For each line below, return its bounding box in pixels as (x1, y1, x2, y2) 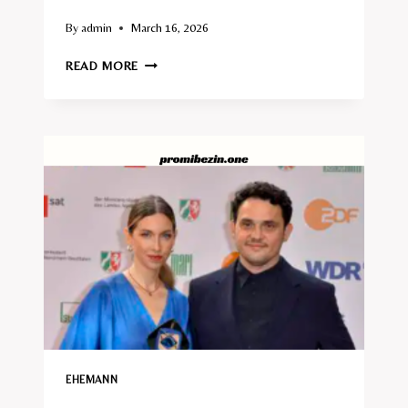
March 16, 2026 (130, 20, 209, 36)
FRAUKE (138, 54, 185, 69)
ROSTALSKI (138, 73, 203, 88)
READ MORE (66, 58, 139, 74)
